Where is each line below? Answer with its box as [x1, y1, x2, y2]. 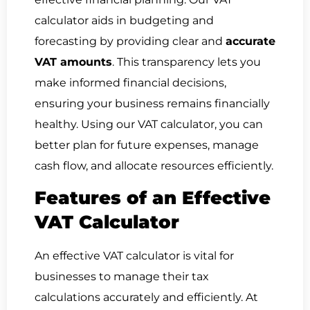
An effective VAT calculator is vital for [35, 249, 234, 263]
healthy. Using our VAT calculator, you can [35, 117, 263, 131]
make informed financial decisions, [35, 75, 226, 89]
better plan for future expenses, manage [35, 138, 259, 152]
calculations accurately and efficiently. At [35, 291, 258, 304]
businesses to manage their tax [35, 270, 209, 284]
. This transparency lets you [112, 55, 261, 69]
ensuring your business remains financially [35, 96, 270, 110]
